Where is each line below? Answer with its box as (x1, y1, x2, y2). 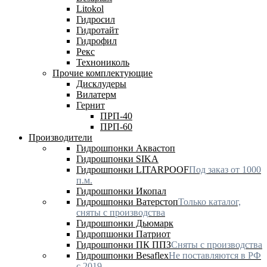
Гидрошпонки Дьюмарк (76, 218, 173, 228)
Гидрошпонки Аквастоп (76, 142, 175, 153)
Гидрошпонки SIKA (76, 153, 159, 164)
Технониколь (76, 57, 129, 67)
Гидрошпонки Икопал (76, 185, 166, 196)
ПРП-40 (100, 110, 132, 121)
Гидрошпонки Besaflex (76, 250, 169, 260)
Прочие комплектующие (52, 67, 153, 78)
